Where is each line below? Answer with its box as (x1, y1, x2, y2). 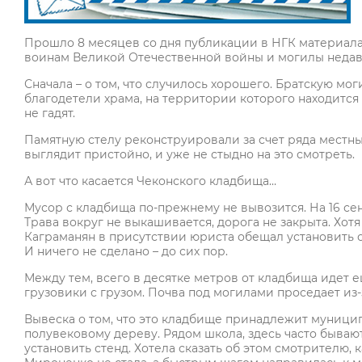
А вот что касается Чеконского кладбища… (24, 174, 276, 189)
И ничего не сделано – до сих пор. (24, 244, 228, 259)
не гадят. (24, 106, 75, 121)
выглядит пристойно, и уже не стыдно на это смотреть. (24, 147, 355, 162)
